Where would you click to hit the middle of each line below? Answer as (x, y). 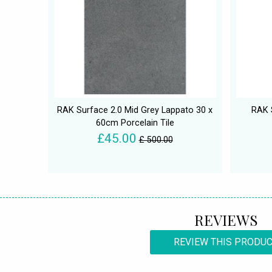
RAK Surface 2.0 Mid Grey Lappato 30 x (135, 110)
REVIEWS (226, 219)
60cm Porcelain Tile (135, 123)
